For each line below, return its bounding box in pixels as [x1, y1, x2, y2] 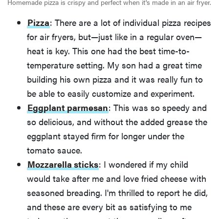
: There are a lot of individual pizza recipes [50, 16, 211, 29]
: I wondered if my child [99, 158, 188, 171]
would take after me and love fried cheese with [27, 172, 206, 185]
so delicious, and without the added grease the [27, 115, 207, 128]
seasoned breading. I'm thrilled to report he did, [27, 186, 208, 199]
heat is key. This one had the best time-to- [27, 44, 190, 57]
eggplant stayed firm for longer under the [27, 130, 184, 142]
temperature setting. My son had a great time [27, 59, 202, 71]
